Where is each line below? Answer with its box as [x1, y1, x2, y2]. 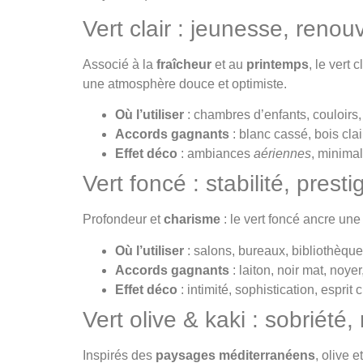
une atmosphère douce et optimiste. [83, 76, 287, 91]
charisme [164, 212, 220, 227]
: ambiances [177, 147, 254, 161]
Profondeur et [83, 212, 164, 227]
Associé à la [83, 57, 156, 71]
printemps [246, 57, 309, 71]
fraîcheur [156, 57, 211, 71]
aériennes [254, 147, 311, 161]
